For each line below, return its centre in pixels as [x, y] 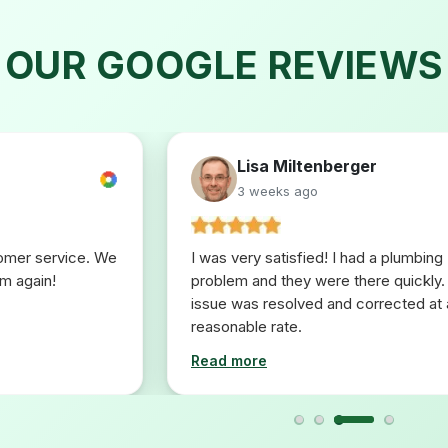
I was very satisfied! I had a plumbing [317, 257]
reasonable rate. [246, 326]
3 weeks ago [277, 190]
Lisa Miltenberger [307, 165]
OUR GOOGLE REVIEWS [224, 64]
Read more [229, 360]
